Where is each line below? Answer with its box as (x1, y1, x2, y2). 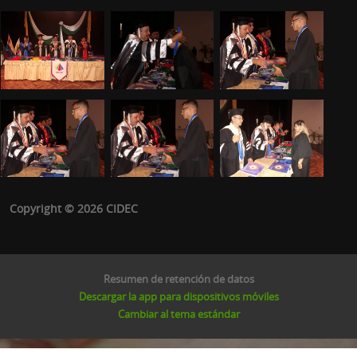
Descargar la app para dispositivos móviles (78, 288, 279, 304)
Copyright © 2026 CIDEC (10, 200, 138, 216)
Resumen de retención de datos (103, 271, 254, 286)
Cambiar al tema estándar (117, 306, 240, 321)
